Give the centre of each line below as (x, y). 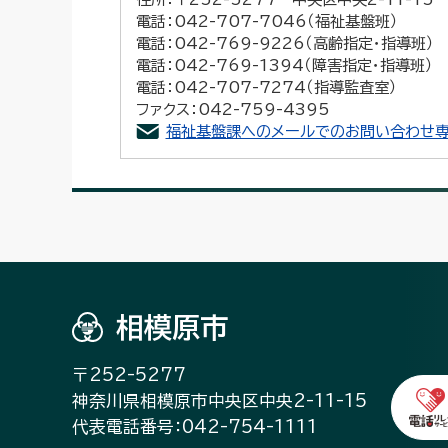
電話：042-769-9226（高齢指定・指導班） (284, 43)
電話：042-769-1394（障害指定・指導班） (284, 65)
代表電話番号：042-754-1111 (195, 426)
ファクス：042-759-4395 (232, 109)
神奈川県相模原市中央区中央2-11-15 (219, 400)
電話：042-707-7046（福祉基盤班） (266, 21)
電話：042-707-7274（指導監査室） (266, 87)
